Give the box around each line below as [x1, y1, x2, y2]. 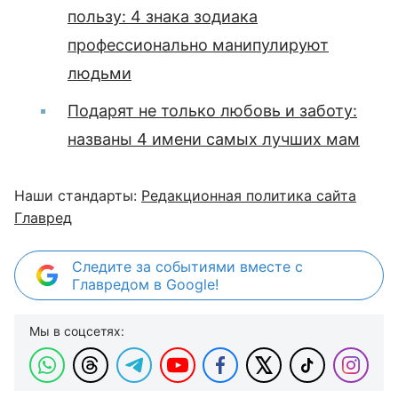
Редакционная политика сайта [141, 187, 356, 204]
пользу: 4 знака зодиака [68, 7, 258, 26]
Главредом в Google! [72, 275, 219, 293]
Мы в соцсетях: [29, 323, 124, 338]
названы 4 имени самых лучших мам [68, 130, 360, 148]
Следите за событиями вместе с [72, 258, 303, 275]
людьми [68, 64, 131, 83]
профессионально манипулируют [68, 36, 329, 54]
